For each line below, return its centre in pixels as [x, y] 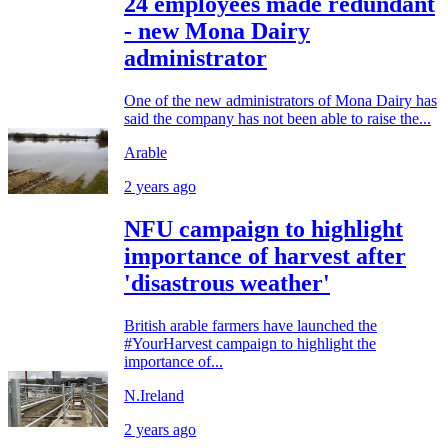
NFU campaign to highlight [263, 228]
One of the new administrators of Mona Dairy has [280, 100]
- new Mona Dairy [217, 30]
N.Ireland [154, 395]
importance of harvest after [265, 255]
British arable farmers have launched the [250, 325]
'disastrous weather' [227, 282]
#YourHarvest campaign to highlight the [250, 343]
